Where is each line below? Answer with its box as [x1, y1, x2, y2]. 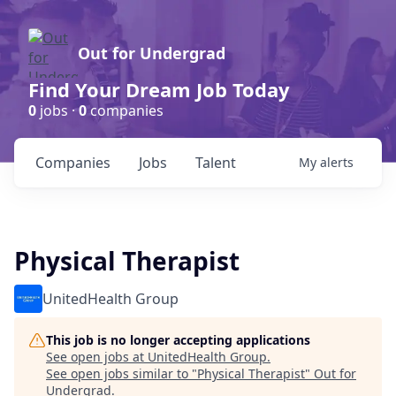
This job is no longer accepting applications [46, 331, 310, 348]
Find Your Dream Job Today [28, 76, 290, 103]
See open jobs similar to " [46, 365, 197, 382]
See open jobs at [46, 348, 148, 365]
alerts [320, 154, 354, 171]
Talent [195, 153, 236, 172]
